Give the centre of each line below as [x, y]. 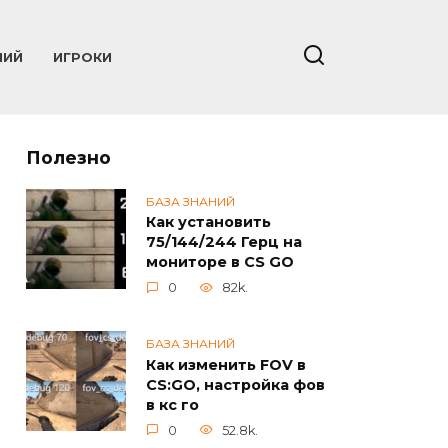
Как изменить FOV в [226, 365]
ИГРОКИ [83, 57]
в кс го [172, 405]
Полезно [68, 157]
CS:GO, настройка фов [235, 385]
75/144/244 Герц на [224, 242]
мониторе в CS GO [220, 262]
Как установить [208, 222]
